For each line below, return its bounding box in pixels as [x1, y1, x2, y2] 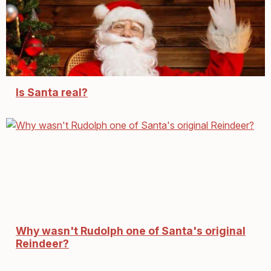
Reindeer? [16, 237, 69, 250]
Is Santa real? [16, 86, 88, 99]
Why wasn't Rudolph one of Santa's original [16, 224, 246, 238]
